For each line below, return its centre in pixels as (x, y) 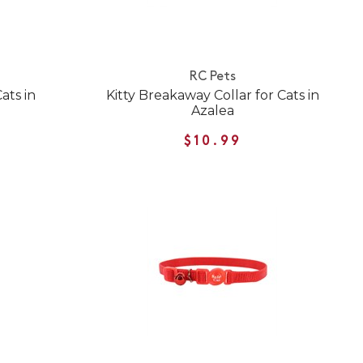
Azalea (212, 111)
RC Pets (212, 77)
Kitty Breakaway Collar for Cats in (212, 96)
